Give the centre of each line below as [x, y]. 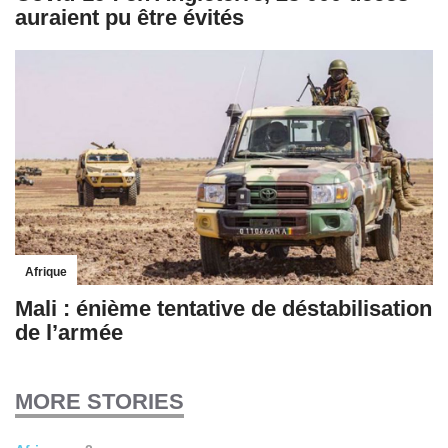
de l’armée [69, 332]
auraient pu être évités [129, 17]
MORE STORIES [99, 401]
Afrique [46, 271]
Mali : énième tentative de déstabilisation [223, 308]
